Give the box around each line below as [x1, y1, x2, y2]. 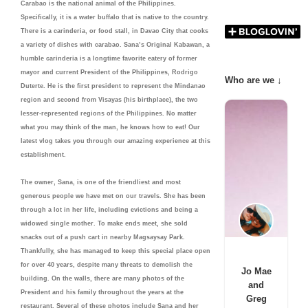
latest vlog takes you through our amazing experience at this [21, 137, 210, 144]
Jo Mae [241, 266, 272, 276]
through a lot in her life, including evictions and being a [21, 206, 198, 214]
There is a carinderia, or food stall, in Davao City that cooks [21, 27, 208, 34]
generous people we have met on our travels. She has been [21, 192, 206, 200]
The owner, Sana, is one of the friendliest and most [21, 179, 181, 186]
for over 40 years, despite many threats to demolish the [21, 261, 192, 269]
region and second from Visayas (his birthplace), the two [21, 96, 198, 103]
